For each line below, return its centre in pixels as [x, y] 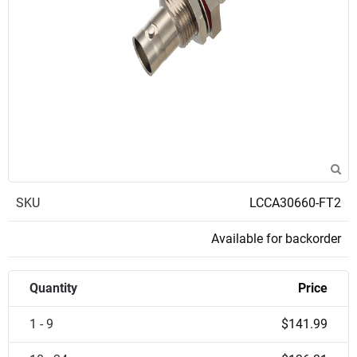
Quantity [53, 288]
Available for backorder [276, 239]
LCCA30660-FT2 [295, 203]
